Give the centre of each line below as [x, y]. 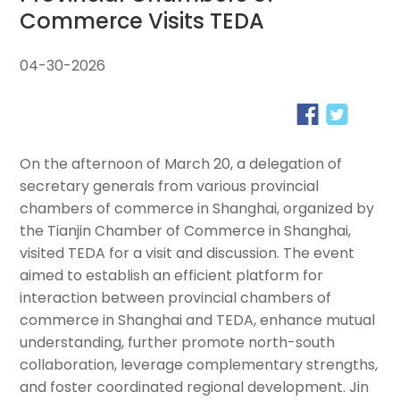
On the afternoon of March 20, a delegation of [181, 164]
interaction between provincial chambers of [176, 298]
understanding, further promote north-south [178, 343]
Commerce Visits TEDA [142, 21]
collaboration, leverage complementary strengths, [199, 365]
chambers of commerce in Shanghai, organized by [197, 209]
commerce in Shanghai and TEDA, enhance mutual [198, 321]
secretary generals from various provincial [170, 187]
